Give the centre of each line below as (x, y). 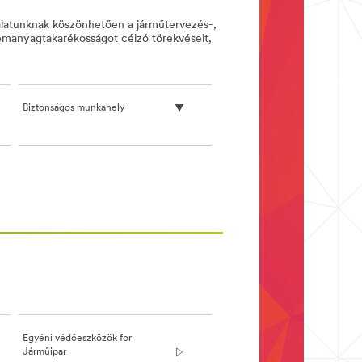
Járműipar (44, 352)
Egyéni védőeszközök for (77, 338)
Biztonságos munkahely (74, 109)
